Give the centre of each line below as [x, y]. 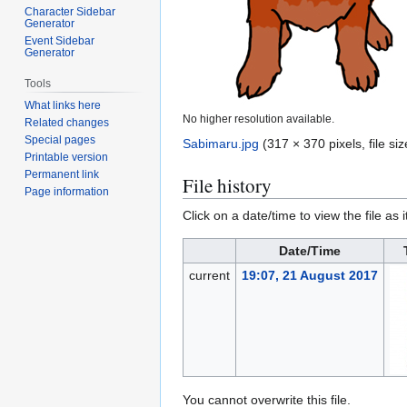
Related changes [67, 123]
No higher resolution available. [258, 119]
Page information [67, 192]
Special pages [60, 140]
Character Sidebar [70, 12]
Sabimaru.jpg [221, 144]
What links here [63, 106]
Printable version [67, 158]
